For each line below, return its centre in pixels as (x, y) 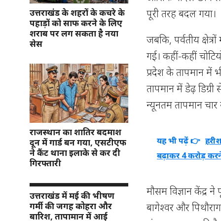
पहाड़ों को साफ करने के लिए (76, 23)
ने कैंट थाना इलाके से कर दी (75, 152)
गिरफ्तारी (45, 163)
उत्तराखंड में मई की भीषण (72, 195)
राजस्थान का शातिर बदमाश (75, 132)
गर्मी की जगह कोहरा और (71, 206)
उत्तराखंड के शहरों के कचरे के (77, 12)
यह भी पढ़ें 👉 (179, 141)
